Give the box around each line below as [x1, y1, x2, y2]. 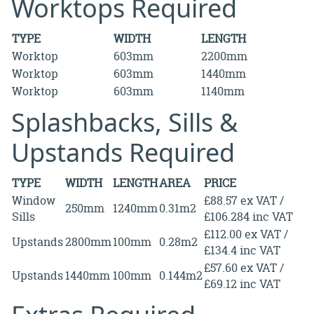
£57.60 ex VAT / [204, 259, 284, 275]
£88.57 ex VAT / [204, 192, 284, 208]
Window [12, 192, 55, 208]
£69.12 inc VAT [204, 275, 280, 292]
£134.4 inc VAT [204, 242, 280, 258]
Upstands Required [11, 135, 235, 170]
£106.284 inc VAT [204, 208, 293, 224]
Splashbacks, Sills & [11, 104, 238, 139]
